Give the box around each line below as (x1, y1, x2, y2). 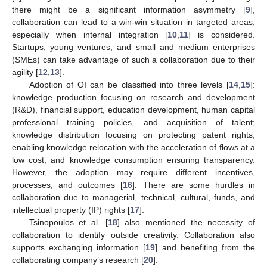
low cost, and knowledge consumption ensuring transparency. (12, 155, 255, 165)
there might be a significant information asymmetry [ (12, 5, 246, 15)
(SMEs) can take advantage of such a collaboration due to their (12, 55, 255, 65)
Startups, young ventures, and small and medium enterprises (12, 42, 255, 52)
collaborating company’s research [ (12, 255, 144, 265)
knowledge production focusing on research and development (12, 92, 255, 103)
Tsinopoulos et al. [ (29, 218, 108, 228)
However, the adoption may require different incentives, (12, 167, 255, 178)
